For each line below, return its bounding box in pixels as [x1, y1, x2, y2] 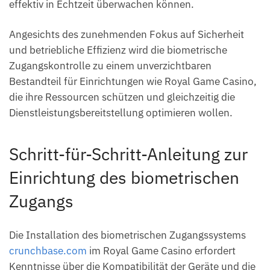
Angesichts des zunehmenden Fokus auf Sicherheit [9, 28, 244, 42]
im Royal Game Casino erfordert [87, 243, 236, 257]
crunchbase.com [9, 243, 87, 257]
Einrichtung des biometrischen [9, 166, 239, 189]
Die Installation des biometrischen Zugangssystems [9, 228, 246, 242]
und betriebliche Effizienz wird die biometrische [9, 43, 227, 57]
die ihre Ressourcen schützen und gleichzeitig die [9, 90, 235, 104]
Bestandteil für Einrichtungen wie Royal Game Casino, [9, 75, 257, 89]
